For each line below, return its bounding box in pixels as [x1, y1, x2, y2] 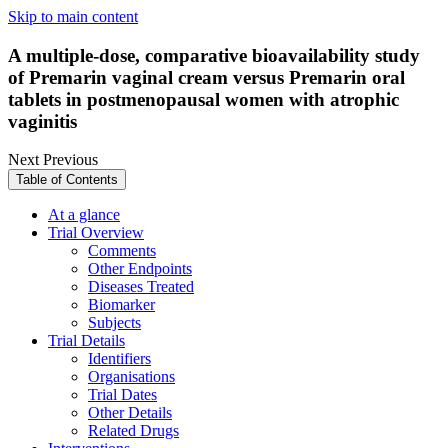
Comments [88, 242, 156, 260]
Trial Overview [48, 224, 144, 242]
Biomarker [88, 296, 155, 314]
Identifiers [88, 350, 151, 368]
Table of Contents [16, 172, 118, 188]
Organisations [88, 368, 175, 386]
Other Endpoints [88, 260, 192, 278]
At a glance [48, 206, 120, 224]
